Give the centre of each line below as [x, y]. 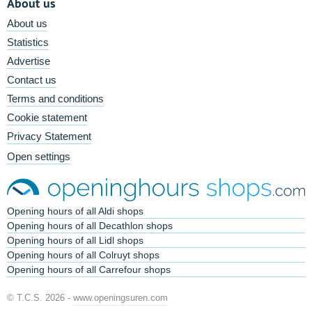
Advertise [29, 61]
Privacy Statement [49, 136]
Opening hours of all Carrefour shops [89, 270]
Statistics [28, 42]
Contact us [32, 80]
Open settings [39, 156]
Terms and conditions [55, 99]
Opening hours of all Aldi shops [75, 211]
